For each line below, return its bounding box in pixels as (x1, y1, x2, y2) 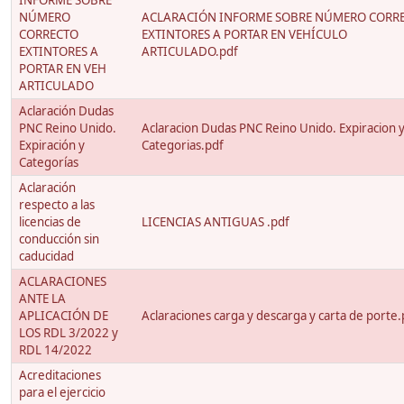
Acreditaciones (19, 367, 101, 384)
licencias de (19, 214, 81, 231)
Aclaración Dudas (19, 103, 114, 120)
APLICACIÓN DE (19, 308, 108, 325)
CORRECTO (19, 26, 78, 43)
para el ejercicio (19, 384, 106, 401)
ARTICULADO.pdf (142, 43, 238, 60)
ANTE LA (19, 290, 66, 308)
